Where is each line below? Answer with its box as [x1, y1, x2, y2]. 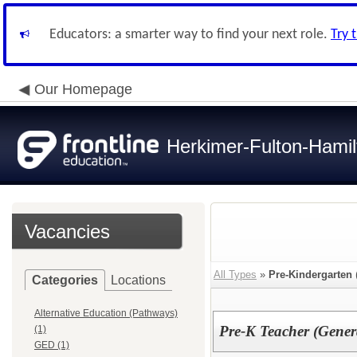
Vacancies [25, 221, 110, 242]
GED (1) [34, 339, 69, 351]
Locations [111, 273, 166, 287]
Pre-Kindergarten [269, 269, 352, 280]
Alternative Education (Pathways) [34, 308, 178, 319]
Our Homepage [34, 81, 132, 97]
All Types [214, 269, 257, 280]
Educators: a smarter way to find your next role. [49, 27, 331, 42]
